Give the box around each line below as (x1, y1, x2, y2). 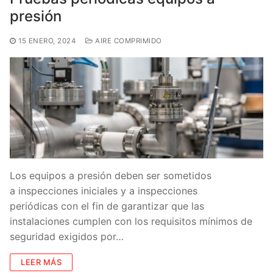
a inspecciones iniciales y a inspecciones (10, 184, 197, 197)
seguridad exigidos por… (10, 230, 124, 243)
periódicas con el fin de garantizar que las (10, 199, 204, 212)
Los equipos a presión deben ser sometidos (10, 169, 211, 182)
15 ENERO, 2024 (18, 36, 76, 45)
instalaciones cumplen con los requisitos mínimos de (10, 214, 252, 227)
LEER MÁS (21, 257, 62, 267)
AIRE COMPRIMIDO (93, 36, 162, 45)
